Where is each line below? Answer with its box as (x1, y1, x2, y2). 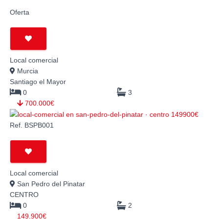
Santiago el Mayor (10, 78, 66, 86)
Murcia (15, 67, 38, 75)
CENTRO (10, 191, 39, 199)
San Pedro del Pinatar (15, 180, 85, 188)
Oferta (10, 8, 29, 17)
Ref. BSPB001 (10, 121, 54, 130)
